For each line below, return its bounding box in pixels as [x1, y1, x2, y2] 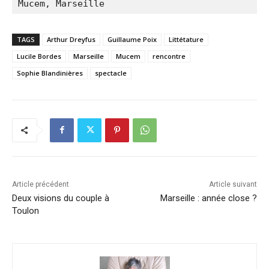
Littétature [169, 34, 204, 44]
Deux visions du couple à [12, 192, 109, 204]
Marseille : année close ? [160, 192, 257, 204]
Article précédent [12, 180, 69, 189]
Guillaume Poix [107, 34, 157, 44]
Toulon [12, 205, 39, 216]
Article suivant [208, 180, 257, 189]
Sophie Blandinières [17, 68, 83, 77]
